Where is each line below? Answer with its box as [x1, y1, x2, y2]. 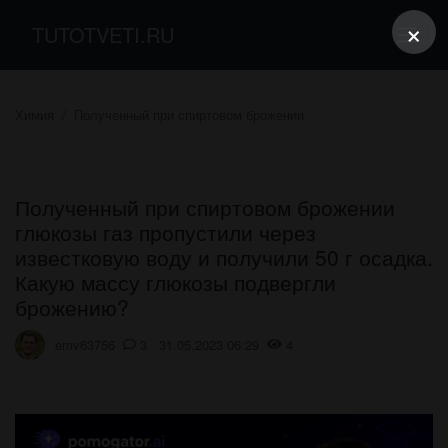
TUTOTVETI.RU [32, 19, 174, 49]
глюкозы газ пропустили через [15, 216, 316, 247]
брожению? [15, 291, 129, 322]
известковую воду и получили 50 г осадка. [15, 241, 433, 272]
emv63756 [55, 335, 115, 355]
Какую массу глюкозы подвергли [15, 266, 336, 297]
